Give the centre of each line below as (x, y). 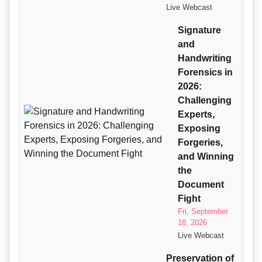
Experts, (196, 115)
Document (201, 185)
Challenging (205, 101)
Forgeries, (201, 143)
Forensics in (206, 73)
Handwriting (205, 58)
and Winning (206, 157)
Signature (200, 30)
